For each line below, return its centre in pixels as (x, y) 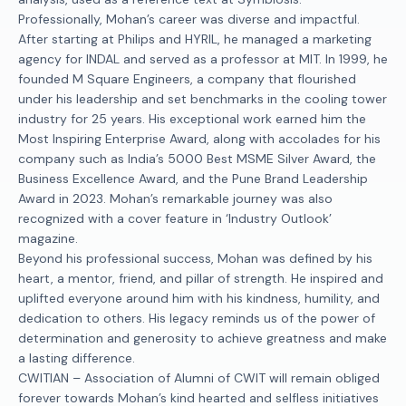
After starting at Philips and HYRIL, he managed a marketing (195, 39)
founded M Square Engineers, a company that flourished (187, 79)
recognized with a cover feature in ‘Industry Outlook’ (175, 218)
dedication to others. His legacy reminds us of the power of (197, 318)
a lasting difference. (77, 358)
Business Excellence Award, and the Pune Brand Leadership (193, 179)
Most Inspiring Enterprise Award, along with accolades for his (199, 139)
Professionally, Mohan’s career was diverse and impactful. (189, 19)
